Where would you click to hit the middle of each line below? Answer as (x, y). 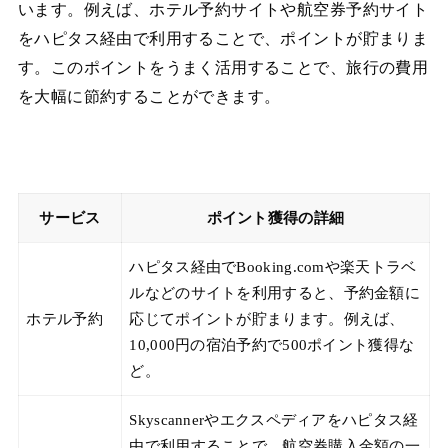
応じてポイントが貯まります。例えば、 (267, 318)
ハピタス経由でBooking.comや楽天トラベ (273, 266)
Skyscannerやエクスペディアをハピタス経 (274, 419)
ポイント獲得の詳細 (275, 217)
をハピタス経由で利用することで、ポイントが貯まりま (223, 39)
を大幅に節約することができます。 (149, 97)
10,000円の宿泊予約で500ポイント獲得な (272, 344)
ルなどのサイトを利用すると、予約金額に (275, 292)
